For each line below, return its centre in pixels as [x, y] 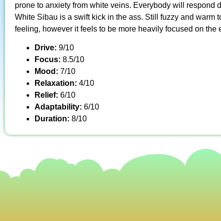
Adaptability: [59, 107]
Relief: [47, 95]
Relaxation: [57, 83]
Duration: [53, 119]
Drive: [47, 48]
